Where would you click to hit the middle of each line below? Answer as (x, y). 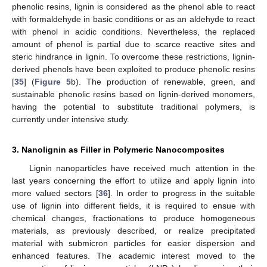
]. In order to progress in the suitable (181, 193)
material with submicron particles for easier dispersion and (133, 243)
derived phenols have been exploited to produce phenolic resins (133, 69)
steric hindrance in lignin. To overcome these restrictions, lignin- (133, 57)
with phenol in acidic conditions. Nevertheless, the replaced (133, 32)
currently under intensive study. (71, 119)
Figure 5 (52, 82)
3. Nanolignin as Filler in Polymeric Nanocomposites (118, 150)
